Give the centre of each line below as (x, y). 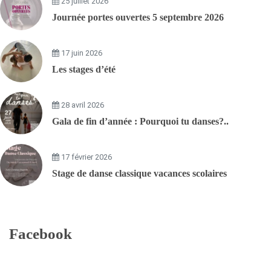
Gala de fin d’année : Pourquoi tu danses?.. (140, 122)
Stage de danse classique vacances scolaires (139, 174)
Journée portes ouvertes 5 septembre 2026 (138, 18)
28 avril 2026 (82, 105)
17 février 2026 (86, 157)
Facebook (41, 234)
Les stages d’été (84, 70)
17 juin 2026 (81, 53)
